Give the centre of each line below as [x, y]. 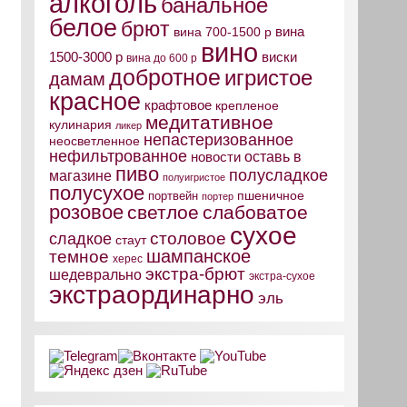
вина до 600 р [161, 59]
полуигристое [194, 178]
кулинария [80, 125]
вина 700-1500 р [222, 33]
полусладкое [278, 176]
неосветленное [94, 142]
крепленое [247, 106]
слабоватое [255, 213]
